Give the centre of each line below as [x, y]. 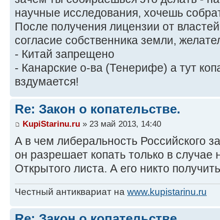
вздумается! [47, 82]
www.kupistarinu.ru [167, 192]
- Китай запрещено [65, 54]
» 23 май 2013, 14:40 [121, 124]
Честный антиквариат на [71, 192]
